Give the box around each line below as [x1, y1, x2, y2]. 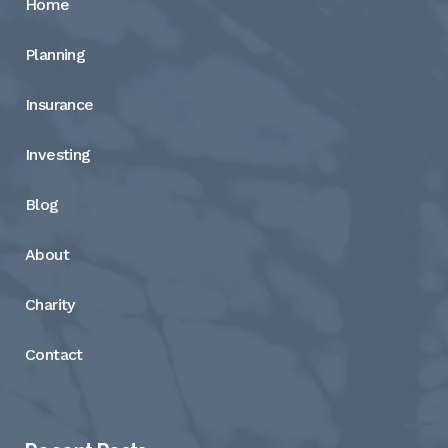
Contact [25, 344, 83, 364]
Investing [25, 144, 91, 164]
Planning [25, 44, 86, 64]
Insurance [25, 94, 94, 114]
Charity [25, 294, 75, 314]
